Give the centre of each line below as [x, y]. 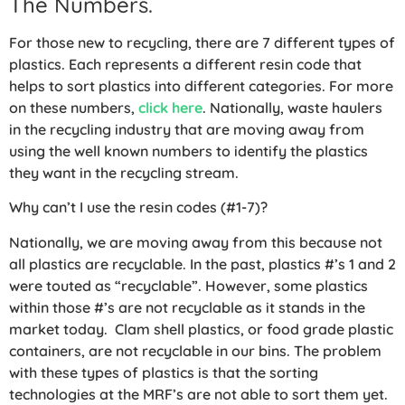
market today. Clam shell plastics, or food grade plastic [201, 329]
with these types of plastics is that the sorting [164, 372]
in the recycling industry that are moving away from [187, 129]
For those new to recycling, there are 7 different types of [202, 42]
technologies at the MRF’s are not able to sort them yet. [198, 394]
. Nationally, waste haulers [292, 107]
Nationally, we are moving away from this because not [196, 242]
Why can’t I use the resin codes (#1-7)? [138, 207]
